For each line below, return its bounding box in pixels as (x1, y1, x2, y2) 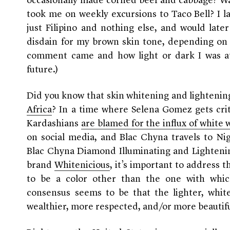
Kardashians (27, 119, 82, 129)
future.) (27, 65, 59, 75)
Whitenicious (54, 161, 110, 170)
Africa (27, 105, 52, 115)
